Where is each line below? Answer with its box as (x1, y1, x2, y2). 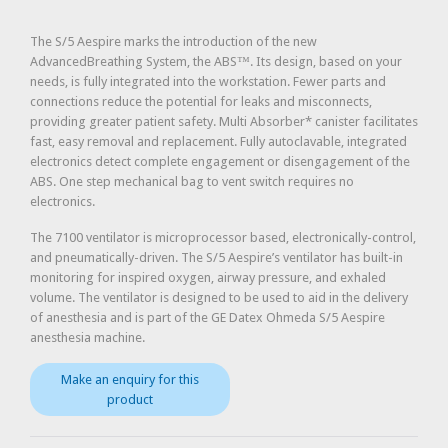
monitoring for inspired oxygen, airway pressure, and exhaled (30, 269, 386, 285)
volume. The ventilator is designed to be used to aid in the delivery (30, 289, 408, 305)
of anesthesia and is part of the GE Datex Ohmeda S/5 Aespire (30, 309, 385, 325)
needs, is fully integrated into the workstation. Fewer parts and (30, 74, 386, 89)
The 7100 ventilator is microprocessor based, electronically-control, (30, 229, 416, 245)
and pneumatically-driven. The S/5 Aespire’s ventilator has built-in (30, 249, 403, 265)
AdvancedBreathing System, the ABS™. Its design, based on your (30, 54, 402, 69)
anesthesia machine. (30, 329, 145, 345)
